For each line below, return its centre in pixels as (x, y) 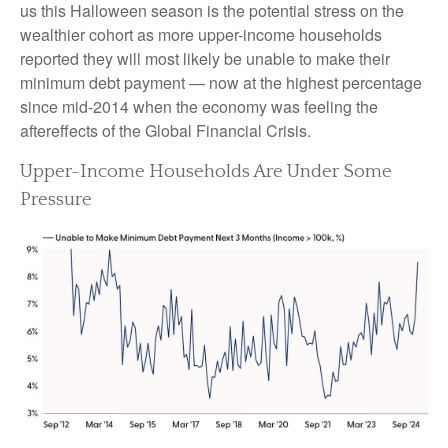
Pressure (56, 199)
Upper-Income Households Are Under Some (206, 171)
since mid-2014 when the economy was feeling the (199, 106)
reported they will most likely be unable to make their (205, 58)
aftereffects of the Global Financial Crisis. (165, 130)
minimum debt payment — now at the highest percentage (221, 82)
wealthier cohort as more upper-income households (201, 34)
